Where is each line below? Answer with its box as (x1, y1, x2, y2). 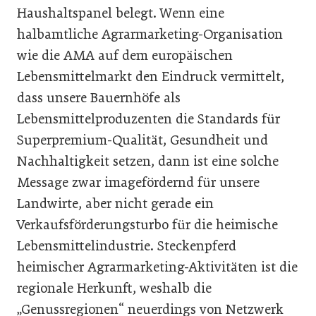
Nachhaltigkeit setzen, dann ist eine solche (17, 152, 279, 169)
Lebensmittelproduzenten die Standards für (17, 110, 280, 127)
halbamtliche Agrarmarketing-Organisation (17, 25, 283, 42)
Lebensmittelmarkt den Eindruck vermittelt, (17, 68, 284, 85)
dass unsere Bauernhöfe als (17, 89, 181, 106)
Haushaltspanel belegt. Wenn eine (17, 4, 224, 21)
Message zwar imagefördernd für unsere (17, 174, 260, 190)
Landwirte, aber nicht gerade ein (17, 195, 214, 212)
